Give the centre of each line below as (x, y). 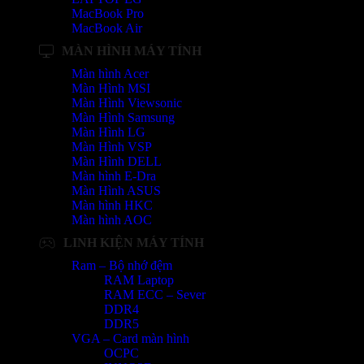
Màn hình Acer (110, 74)
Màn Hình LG (108, 132)
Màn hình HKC (112, 206)
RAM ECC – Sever (155, 295)
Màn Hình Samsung (123, 118)
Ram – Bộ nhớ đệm (122, 266)
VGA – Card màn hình (130, 339)
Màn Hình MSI (111, 89)
